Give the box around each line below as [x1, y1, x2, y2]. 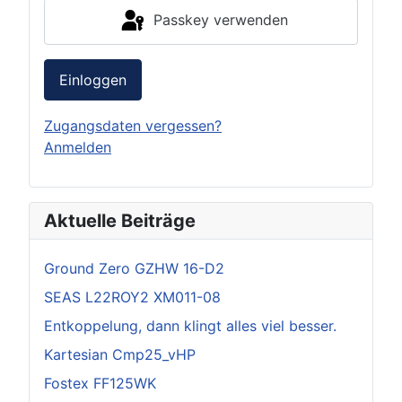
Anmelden [44, 137, 111, 156]
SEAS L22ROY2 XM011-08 [44, 287, 221, 306]
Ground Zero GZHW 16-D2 [44, 258, 224, 277]
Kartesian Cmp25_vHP [44, 345, 196, 363]
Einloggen [59, 70, 127, 89]
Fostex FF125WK [44, 373, 156, 392]
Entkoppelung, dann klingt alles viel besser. [44, 316, 336, 335]
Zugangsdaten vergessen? [44, 116, 222, 135]
